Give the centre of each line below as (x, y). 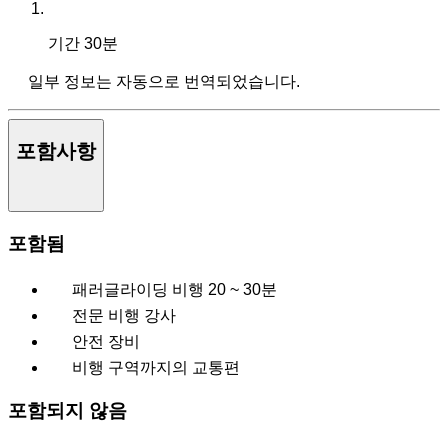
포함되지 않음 (67, 411)
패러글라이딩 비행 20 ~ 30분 (174, 290)
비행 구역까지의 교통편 (156, 368)
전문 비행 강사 (124, 316)
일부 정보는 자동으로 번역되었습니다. (164, 81)
